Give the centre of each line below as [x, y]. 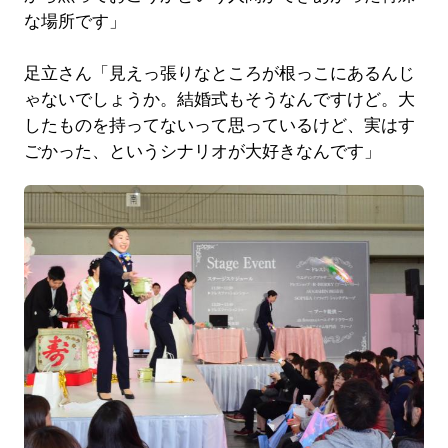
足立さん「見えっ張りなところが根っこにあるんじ [219, 73]
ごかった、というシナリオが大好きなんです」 [202, 151]
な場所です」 [74, 21]
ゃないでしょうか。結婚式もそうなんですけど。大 [219, 99]
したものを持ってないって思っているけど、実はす [219, 125]
